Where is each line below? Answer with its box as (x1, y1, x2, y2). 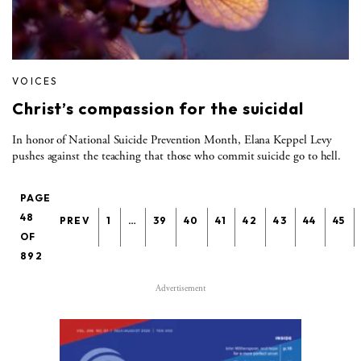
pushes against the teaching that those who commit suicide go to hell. (12, 147, 342, 164)
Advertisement (156, 282, 205, 294)
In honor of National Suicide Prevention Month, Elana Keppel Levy (12, 131, 332, 147)
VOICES (12, 74, 58, 87)
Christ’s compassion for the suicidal (12, 98, 304, 118)
